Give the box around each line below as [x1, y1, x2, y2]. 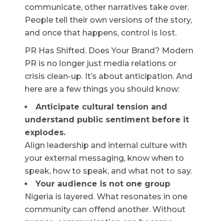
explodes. [25, 127, 66, 137]
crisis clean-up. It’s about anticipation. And [25, 71, 193, 81]
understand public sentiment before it [25, 114, 189, 124]
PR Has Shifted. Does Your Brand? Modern [25, 45, 194, 55]
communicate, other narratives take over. [25, 2, 189, 12]
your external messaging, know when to [25, 153, 184, 163]
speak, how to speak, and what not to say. [25, 166, 192, 176]
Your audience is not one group [36, 179, 171, 188]
